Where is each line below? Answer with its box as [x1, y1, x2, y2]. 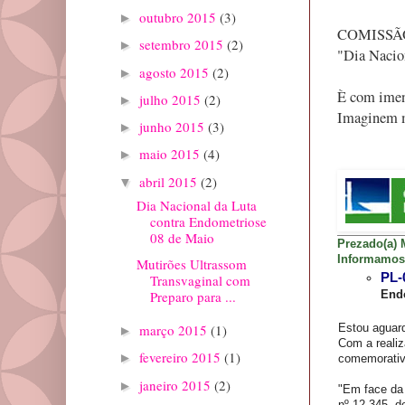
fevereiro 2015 [139, 348, 224, 367]
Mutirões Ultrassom [136, 255, 247, 274]
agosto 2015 [139, 62, 212, 81]
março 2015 [139, 321, 211, 340]
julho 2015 [139, 89, 204, 108]
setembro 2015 [139, 35, 227, 54]
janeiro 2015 [139, 375, 214, 394]
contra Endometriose [149, 212, 267, 231]
